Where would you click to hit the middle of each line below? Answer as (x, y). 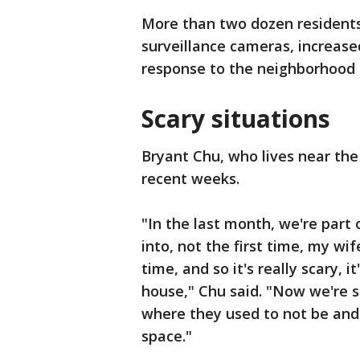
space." (167, 336)
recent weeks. (190, 178)
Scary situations (236, 119)
